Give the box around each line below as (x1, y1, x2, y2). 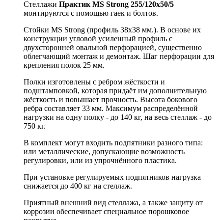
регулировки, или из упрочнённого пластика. (24, 156, 177, 165)
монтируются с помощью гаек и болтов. (24, 8, 158, 17)
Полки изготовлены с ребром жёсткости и (24, 77, 165, 86)
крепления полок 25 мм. (24, 60, 105, 69)
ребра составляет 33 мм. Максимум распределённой (24, 104, 198, 112)
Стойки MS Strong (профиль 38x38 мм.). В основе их (24, 25, 201, 34)
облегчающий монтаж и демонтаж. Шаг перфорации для (24, 52, 214, 60)
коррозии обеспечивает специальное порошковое (24, 207, 189, 216)
